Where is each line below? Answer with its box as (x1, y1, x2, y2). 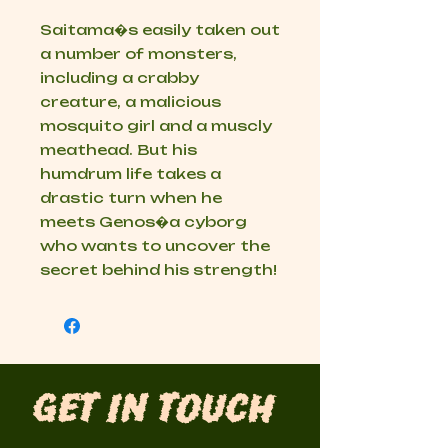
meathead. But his (40, 141, 197, 159)
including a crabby (40, 69, 199, 87)
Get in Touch (33, 390, 274, 434)
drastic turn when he (40, 189, 222, 207)
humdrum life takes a (40, 165, 221, 183)
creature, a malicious (40, 93, 221, 111)
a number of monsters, (40, 45, 237, 63)
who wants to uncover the (40, 237, 270, 255)
